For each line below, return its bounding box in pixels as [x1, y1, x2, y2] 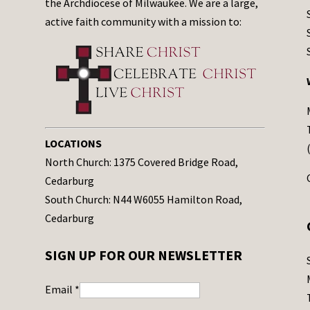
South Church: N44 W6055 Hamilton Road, [44, 192, 242, 207]
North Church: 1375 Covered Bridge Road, [44, 155, 238, 170]
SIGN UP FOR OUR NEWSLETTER [44, 246, 242, 264]
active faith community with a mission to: [44, 15, 241, 29]
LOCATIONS [44, 136, 102, 151]
